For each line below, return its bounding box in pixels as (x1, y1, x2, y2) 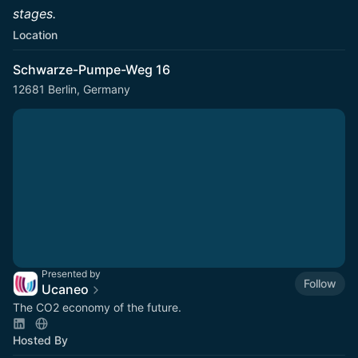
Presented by (42, 268, 101, 280)
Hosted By (13, 333, 68, 347)
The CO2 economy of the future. (13, 300, 181, 314)
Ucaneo (42, 281, 89, 297)
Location (13, 28, 58, 42)
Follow (304, 276, 336, 290)
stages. (13, 6, 56, 22)
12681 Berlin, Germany (13, 82, 130, 96)
